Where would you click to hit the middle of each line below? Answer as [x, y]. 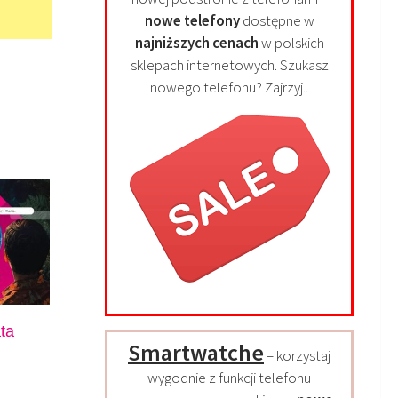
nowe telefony [192, 21]
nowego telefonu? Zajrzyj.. [229, 88]
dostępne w [277, 21]
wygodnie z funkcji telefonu [229, 378]
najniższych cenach [196, 43]
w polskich [291, 43]
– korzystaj [297, 356]
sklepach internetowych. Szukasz [229, 65]
